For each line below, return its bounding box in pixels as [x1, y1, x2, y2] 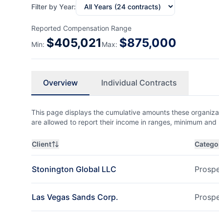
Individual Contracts [101, 78, 177, 88]
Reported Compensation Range [31, 24, 131, 32]
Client [32, 140, 51, 148]
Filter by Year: [31, 2, 76, 11]
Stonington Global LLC [32, 164, 116, 174]
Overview [43, 78, 78, 88]
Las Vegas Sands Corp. [32, 192, 118, 202]
